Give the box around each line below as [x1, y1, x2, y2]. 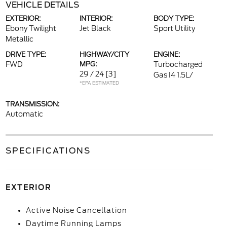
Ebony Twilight [5, 24, 56, 32]
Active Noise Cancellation [25, 206, 127, 214]
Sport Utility [154, 24, 196, 32]
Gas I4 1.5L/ [154, 71, 194, 79]
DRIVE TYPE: [5, 51, 46, 58]
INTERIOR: [79, 15, 112, 22]
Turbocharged [154, 60, 203, 68]
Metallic [5, 35, 33, 43]
